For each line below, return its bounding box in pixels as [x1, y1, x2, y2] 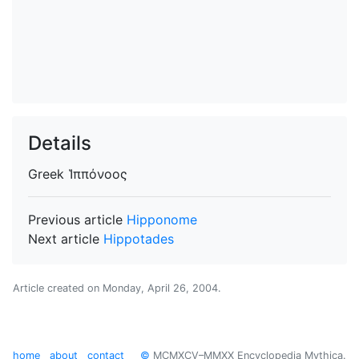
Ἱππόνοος [68, 166, 127, 182]
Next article [28, 231, 103, 247]
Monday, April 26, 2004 [103, 282, 218, 294]
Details [28, 131, 91, 155]
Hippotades [103, 231, 174, 247]
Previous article [28, 212, 127, 228]
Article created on [13, 282, 103, 294]
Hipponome [127, 212, 197, 228]
